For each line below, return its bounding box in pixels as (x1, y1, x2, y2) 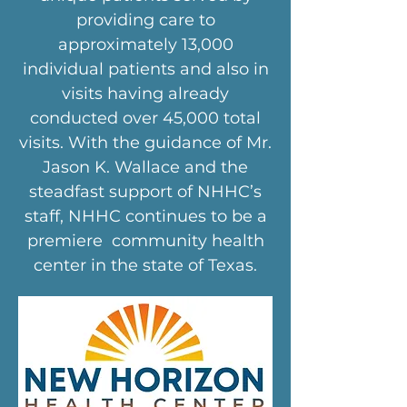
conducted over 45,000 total (30, 108, 261, 128)
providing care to (75, 10, 215, 30)
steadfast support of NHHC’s (29, 182, 262, 202)
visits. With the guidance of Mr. (19, 133, 272, 153)
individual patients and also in (22, 59, 269, 79)
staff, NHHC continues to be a (24, 206, 267, 226)
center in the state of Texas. (34, 255, 257, 275)
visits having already (62, 84, 229, 104)
